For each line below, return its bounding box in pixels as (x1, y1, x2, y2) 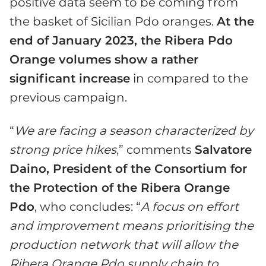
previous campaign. (9, 90, 127, 105)
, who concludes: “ (34, 199, 141, 214)
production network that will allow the (9, 237, 238, 252)
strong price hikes (9, 142, 116, 157)
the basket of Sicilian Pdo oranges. (9, 14, 217, 29)
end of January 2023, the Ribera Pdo (9, 33, 233, 48)
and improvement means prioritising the (9, 218, 254, 233)
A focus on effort (141, 199, 239, 214)
